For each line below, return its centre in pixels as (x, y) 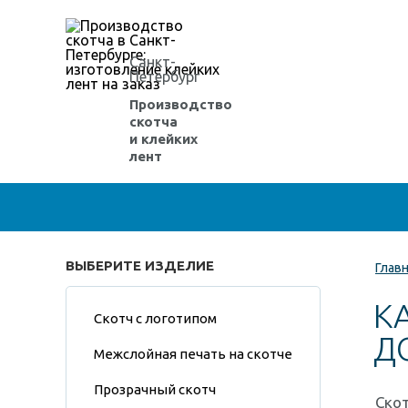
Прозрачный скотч (155, 389)
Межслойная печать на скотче (193, 354)
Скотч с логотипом (155, 318)
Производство (181, 104)
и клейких (163, 139)
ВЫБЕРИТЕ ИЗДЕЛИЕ (140, 265)
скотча (153, 122)
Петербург (164, 76)
